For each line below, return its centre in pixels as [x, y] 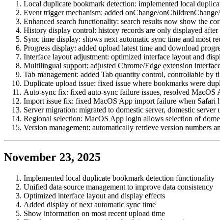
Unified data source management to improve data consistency [118, 187]
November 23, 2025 [52, 157]
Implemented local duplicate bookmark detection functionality [119, 178]
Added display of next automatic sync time [90, 204]
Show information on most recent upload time [94, 213]
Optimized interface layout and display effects [94, 195]
